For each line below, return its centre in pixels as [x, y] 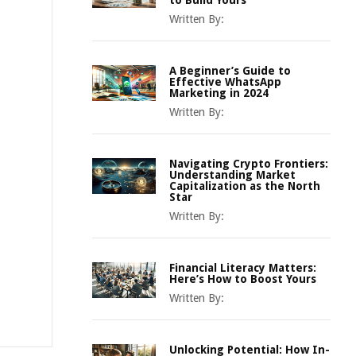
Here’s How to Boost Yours [243, 279]
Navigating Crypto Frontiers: [249, 164]
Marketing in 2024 [219, 93]
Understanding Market [232, 175]
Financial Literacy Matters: [243, 268]
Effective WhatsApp [225, 82]
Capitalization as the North [245, 186]
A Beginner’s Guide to [230, 71]
